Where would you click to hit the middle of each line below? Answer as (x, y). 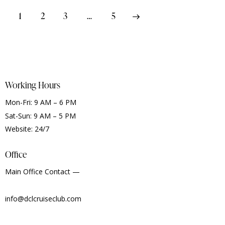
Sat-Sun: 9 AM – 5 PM (40, 116)
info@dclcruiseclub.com (43, 199)
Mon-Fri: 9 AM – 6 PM (41, 102)
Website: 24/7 (27, 129)
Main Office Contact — (42, 171)
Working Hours (33, 85)
